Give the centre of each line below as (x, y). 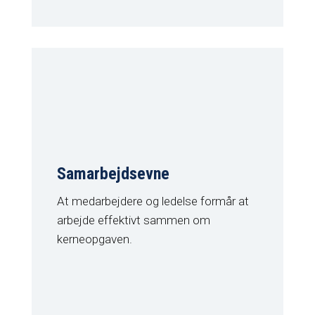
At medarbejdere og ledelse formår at (153, 201)
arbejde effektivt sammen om (133, 220)
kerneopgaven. (94, 239)
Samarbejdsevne (113, 174)
